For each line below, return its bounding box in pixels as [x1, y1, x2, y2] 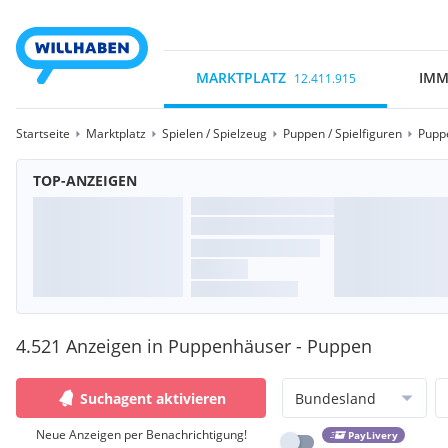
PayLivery [347, 428, 398, 443]
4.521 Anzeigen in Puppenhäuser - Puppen [16, 334, 372, 358]
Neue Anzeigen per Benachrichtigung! [35, 426, 247, 443]
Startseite [16, 125, 70, 142]
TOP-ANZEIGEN [33, 171, 137, 190]
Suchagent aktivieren [80, 388, 226, 408]
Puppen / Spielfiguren [283, 125, 402, 142]
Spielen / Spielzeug [162, 125, 267, 142]
